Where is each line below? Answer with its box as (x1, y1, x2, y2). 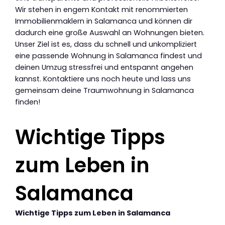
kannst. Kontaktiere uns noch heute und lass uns (15, 73, 191, 84)
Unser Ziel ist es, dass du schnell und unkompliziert (15, 39, 197, 49)
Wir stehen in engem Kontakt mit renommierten (15, 4, 188, 15)
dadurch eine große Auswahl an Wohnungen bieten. (15, 27, 204, 38)
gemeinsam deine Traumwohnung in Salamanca (15, 85, 194, 95)
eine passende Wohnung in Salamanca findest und (15, 50, 202, 61)
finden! (15, 96, 40, 107)
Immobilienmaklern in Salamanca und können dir (15, 16, 192, 26)
